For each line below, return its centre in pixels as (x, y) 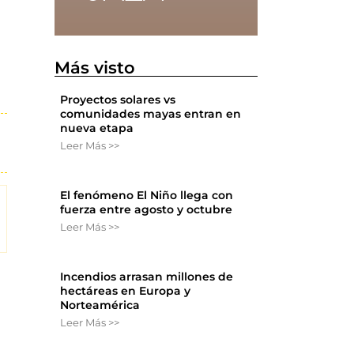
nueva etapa (97, 128)
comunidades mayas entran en (151, 114)
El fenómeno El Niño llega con (147, 196)
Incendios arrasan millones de (147, 277)
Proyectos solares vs (118, 100)
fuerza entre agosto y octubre (147, 210)
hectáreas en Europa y (126, 291)
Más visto (95, 68)
